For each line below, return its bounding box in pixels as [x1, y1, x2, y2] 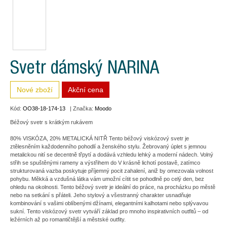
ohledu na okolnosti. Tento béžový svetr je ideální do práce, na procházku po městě [10, 184, 215, 190]
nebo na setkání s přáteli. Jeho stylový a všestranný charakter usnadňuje [10, 192, 191, 198]
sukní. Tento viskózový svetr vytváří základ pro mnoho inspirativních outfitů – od [10, 208, 208, 214]
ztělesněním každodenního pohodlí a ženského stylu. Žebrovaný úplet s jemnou [10, 143, 206, 149]
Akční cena [68, 86, 103, 94]
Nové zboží [17, 86, 53, 94]
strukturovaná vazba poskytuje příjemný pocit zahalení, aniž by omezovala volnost [10, 168, 213, 174]
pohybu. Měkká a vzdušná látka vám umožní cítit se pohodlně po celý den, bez [10, 176, 204, 182]
